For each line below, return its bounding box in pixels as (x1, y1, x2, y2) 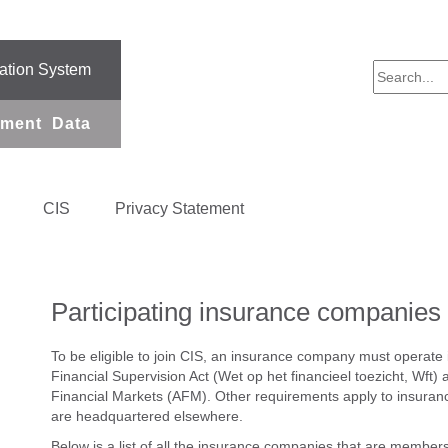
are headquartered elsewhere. (50, 408, 243, 424)
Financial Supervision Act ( (50, 368, 218, 384)
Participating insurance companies (50, 297, 441, 327)
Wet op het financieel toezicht (217, 368, 404, 384)
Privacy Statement (115, 199, 244, 217)
